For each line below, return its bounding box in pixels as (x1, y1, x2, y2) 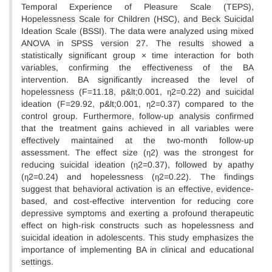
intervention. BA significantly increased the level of (21, 75, 254, 84)
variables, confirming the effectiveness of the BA (21, 63, 254, 72)
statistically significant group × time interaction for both (21, 50, 254, 60)
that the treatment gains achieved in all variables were (21, 123, 254, 133)
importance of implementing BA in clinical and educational (21, 245, 254, 254)
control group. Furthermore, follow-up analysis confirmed (21, 111, 254, 121)
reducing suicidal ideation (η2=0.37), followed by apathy (21, 160, 254, 169)
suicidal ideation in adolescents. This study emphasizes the (21, 233, 254, 242)
